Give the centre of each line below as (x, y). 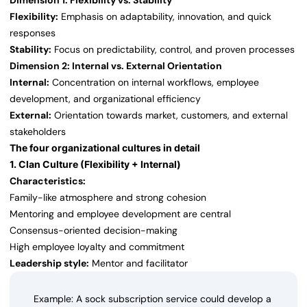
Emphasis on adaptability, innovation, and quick (165, 17)
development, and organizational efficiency (105, 99)
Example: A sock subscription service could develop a (152, 299)
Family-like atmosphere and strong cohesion (108, 198)
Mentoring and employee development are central (120, 214)
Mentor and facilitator (138, 263)
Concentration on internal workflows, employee (154, 83)
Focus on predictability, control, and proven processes (173, 50)
